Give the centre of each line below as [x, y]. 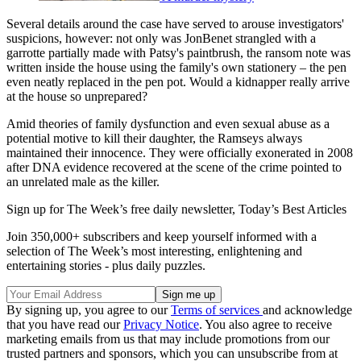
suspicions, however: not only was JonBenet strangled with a [161, 39]
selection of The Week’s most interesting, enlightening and [154, 251]
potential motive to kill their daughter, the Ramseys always [154, 139]
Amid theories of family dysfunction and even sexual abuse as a [168, 124]
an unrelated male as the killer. [83, 182]
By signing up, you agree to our [89, 310]
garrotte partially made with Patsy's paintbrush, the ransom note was [178, 53]
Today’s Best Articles [293, 210]
